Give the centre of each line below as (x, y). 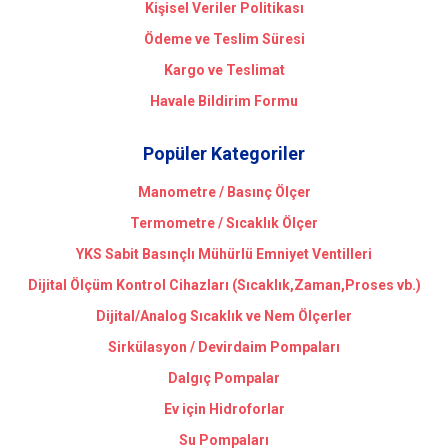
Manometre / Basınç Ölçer (224, 192)
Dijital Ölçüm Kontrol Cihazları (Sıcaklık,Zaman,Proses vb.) (224, 285)
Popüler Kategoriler (224, 154)
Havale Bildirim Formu (224, 101)
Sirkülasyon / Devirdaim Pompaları (224, 347)
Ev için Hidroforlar (224, 409)
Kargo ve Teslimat (224, 70)
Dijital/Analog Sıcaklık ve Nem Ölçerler (224, 316)
